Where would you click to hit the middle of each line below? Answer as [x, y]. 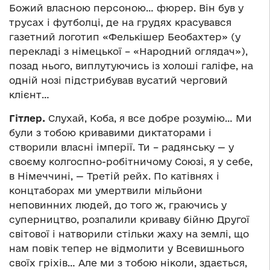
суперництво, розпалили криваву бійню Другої [129, 220]
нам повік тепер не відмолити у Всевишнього [127, 249]
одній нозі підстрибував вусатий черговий [118, 80]
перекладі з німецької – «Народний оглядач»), [128, 52]
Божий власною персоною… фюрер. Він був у [126, 8]
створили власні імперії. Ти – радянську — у [121, 147]
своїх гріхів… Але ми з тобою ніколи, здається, [128, 263]
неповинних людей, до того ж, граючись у [118, 205]
